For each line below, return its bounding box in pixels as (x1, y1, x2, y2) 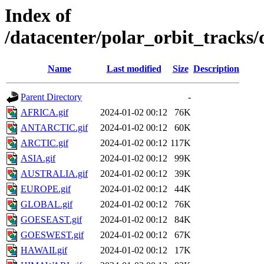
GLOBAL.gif (21, 199, 72, 210)
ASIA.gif (21, 153, 55, 164)
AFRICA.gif (21, 107, 68, 118)
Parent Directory (21, 92, 82, 103)
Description (193, 64, 239, 74)
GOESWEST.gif (21, 230, 84, 240)
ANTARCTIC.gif (21, 123, 88, 133)
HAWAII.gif (21, 245, 67, 256)
